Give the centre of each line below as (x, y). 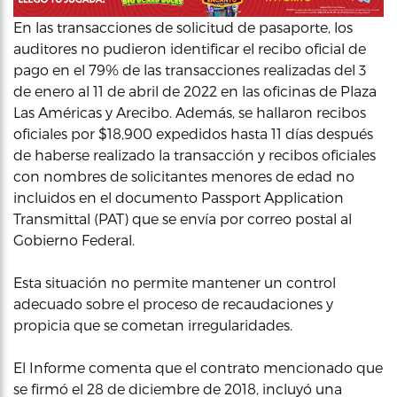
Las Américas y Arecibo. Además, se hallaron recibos (190, 112)
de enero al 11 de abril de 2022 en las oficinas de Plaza (195, 90)
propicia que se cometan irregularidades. (153, 324)
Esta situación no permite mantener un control (175, 282)
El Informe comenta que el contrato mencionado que (198, 367)
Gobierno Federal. (74, 239)
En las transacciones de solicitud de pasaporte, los (183, 27)
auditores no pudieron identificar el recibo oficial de (190, 48)
